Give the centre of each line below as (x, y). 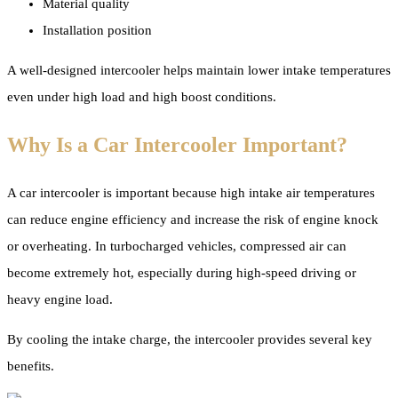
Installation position (97, 30)
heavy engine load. (60, 299)
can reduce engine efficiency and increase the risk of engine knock (193, 219)
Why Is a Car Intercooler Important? (177, 144)
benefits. (31, 366)
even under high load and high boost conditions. (142, 96)
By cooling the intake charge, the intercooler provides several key (190, 339)
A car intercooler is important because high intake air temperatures (191, 192)
